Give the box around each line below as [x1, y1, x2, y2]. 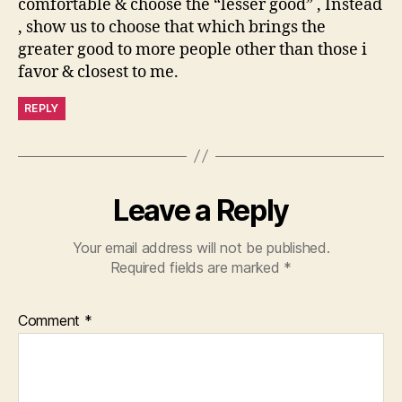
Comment [18, 310, 84, 329]
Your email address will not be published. [72, 238, 330, 257]
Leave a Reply [113, 192, 289, 228]
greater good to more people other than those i [18, 39, 367, 60]
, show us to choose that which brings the [18, 16, 326, 38]
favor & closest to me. [18, 61, 179, 83]
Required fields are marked [109, 258, 284, 276]
